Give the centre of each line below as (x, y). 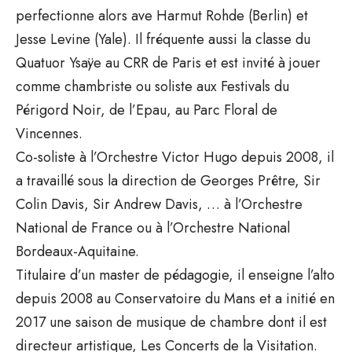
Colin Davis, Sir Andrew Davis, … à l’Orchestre (159, 204)
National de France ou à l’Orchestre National (153, 227)
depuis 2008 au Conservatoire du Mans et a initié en (175, 298)
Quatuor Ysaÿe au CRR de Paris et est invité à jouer (168, 62)
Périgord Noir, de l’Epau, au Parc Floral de (147, 110)
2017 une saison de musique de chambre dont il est (171, 322)
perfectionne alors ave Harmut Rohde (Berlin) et (162, 15)
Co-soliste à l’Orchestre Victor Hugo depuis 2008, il (175, 157)
